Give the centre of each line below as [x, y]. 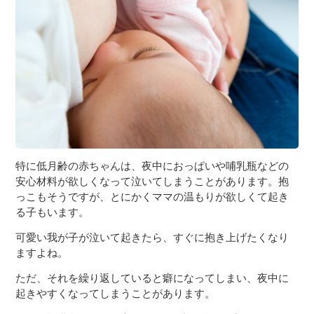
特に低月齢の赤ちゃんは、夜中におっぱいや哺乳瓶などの [152, 165]
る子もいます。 [53, 212]
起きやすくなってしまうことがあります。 [116, 293]
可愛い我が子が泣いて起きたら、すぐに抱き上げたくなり [152, 237]
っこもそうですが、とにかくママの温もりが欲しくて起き [152, 196]
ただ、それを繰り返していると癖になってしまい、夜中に [152, 278]
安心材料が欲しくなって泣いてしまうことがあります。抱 [152, 181]
